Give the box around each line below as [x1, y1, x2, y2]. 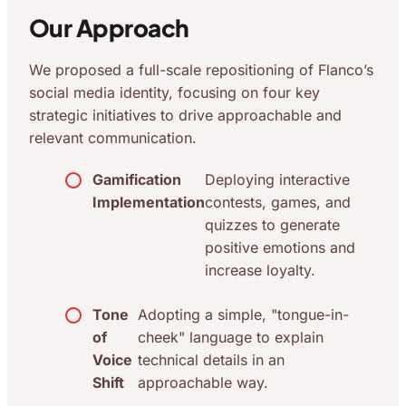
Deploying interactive [205, 170, 350, 188]
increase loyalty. [205, 261, 315, 279]
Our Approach [29, 13, 189, 43]
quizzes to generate [205, 216, 340, 234]
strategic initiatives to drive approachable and [29, 106, 342, 124]
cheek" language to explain [138, 328, 324, 346]
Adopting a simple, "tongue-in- [138, 305, 350, 324]
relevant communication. [29, 129, 197, 147]
